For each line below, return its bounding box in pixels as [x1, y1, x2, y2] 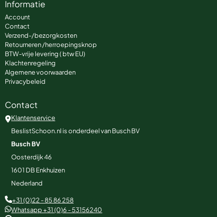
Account [5, 13, 30, 21]
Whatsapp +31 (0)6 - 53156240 [11, 206, 103, 214]
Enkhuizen [36, 166, 65, 174]
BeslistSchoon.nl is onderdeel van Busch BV [11, 126, 139, 135]
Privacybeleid [5, 77, 46, 85]
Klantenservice [11, 113, 55, 122]
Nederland [11, 179, 43, 187]
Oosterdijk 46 [11, 153, 52, 161]
